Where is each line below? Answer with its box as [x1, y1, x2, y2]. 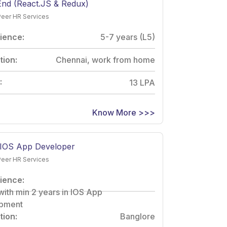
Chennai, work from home [56, 54, 155, 65]
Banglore [120, 211, 155, 221]
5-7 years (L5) [100, 31, 155, 42]
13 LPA [129, 77, 155, 88]
